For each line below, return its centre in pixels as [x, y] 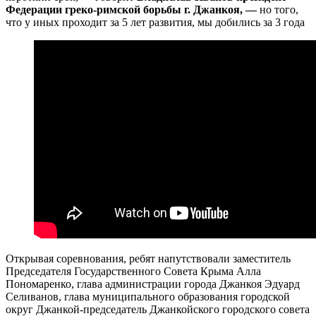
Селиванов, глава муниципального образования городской [148, 296]
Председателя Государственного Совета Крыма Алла [133, 271]
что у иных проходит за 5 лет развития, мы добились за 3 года [155, 22]
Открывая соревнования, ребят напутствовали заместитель [148, 258]
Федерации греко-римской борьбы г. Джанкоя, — [133, 9]
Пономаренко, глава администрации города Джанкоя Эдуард [153, 284]
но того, [279, 9]
